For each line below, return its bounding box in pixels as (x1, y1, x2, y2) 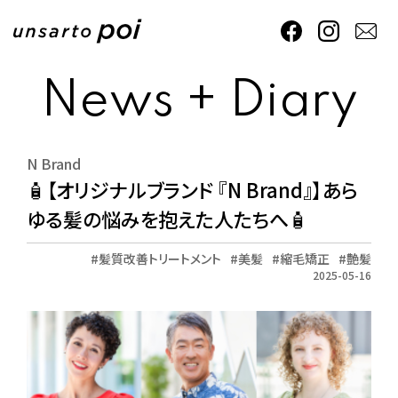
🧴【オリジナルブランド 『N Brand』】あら (27, 175, 358, 203)
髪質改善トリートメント (99, 250, 221, 267)
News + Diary (40, 77, 358, 127)
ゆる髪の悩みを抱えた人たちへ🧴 (27, 204, 308, 233)
